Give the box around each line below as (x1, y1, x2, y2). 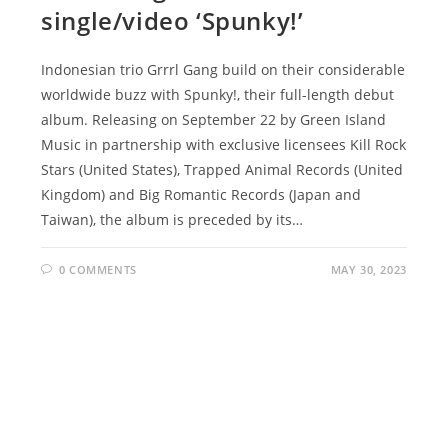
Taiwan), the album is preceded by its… (41, 209, 304, 229)
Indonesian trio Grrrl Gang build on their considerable (41, 59, 406, 79)
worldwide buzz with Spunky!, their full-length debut (41, 84, 395, 104)
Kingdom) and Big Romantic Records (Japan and (41, 184, 362, 204)
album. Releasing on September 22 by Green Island (41, 109, 387, 129)
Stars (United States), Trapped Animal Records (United (41, 159, 404, 179)
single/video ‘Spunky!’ (41, 3, 304, 37)
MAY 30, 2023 (330, 261, 407, 277)
